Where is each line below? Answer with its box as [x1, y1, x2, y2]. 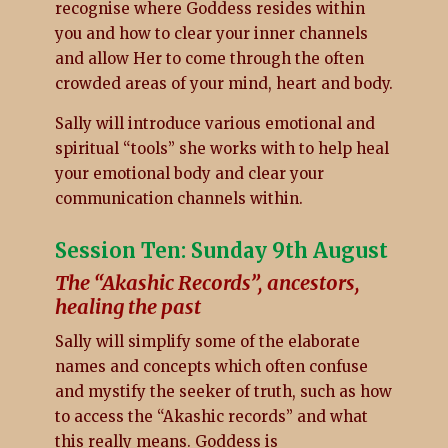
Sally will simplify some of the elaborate [54, 331, 360, 351]
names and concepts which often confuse [54, 356, 368, 376]
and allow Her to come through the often [54, 48, 364, 68]
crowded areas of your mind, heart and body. [54, 73, 393, 93]
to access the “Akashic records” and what [54, 406, 368, 426]
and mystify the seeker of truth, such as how [54, 381, 392, 401]
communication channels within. [54, 188, 303, 208]
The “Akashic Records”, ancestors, [54, 269, 360, 295]
